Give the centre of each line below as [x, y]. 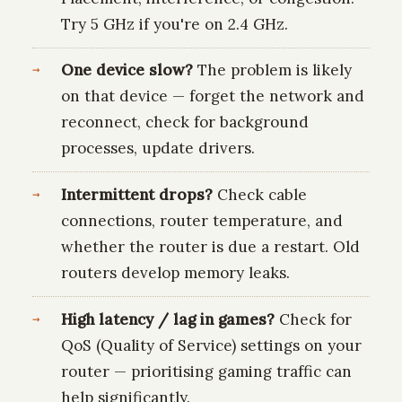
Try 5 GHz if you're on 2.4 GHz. [174, 24]
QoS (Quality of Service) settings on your [211, 345]
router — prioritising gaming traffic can [206, 371]
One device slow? [127, 70]
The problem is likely [272, 70]
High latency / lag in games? [167, 319]
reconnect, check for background [184, 122]
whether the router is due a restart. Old [210, 247]
